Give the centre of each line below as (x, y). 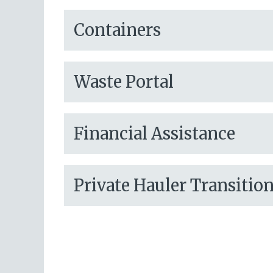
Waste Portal (124, 82)
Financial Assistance (154, 134)
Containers (117, 30)
